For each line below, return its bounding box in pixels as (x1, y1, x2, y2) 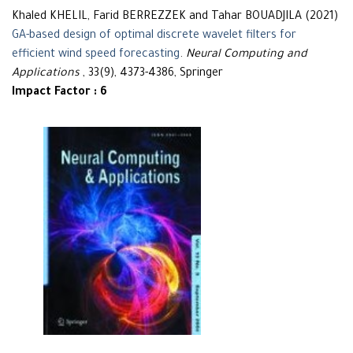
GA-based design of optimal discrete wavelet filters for (12, 29, 296, 43)
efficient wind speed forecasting (12, 48, 180, 61)
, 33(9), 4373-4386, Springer (80, 67, 223, 80)
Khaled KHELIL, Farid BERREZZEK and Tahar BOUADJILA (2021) (12, 10, 338, 24)
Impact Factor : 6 (12, 86, 107, 99)
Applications (12, 67, 80, 80)
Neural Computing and (186, 48, 307, 61)
